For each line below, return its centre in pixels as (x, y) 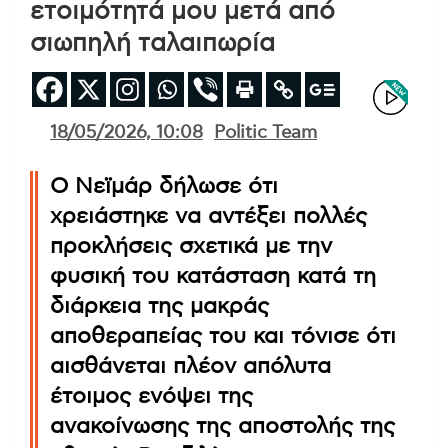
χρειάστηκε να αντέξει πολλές (208, 215)
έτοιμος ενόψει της (151, 395)
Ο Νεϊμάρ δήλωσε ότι (164, 185)
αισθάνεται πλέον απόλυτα (190, 365)
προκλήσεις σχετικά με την (191, 245)
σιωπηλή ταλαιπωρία (152, 43)
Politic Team (265, 132)
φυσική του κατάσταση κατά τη (213, 275)
